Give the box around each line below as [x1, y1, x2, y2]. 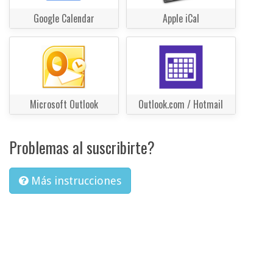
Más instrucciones [31, 174, 121, 188]
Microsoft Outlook [30, 97, 98, 112]
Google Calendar [34, 10, 94, 26]
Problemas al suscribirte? [9, 136, 155, 159]
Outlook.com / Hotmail [138, 97, 224, 112]
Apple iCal [162, 10, 199, 26]
